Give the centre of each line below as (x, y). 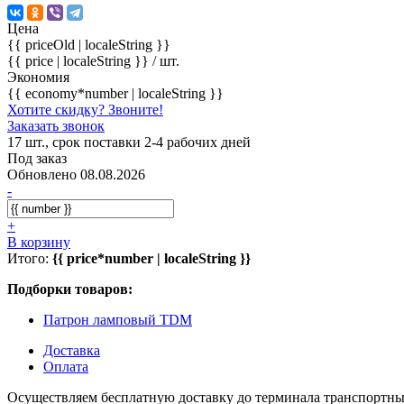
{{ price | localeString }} (80, 60)
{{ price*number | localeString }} (151, 258)
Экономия (38, 77)
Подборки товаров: (70, 289)
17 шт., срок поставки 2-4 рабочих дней (129, 142)
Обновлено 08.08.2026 (76, 174)
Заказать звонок (56, 125)
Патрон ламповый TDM (118, 319)
